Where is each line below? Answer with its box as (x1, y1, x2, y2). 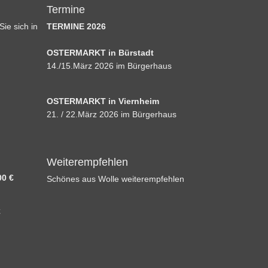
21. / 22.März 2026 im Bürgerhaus (47, 109, 177, 119)
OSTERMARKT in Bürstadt (47, 47, 154, 57)
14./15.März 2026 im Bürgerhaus (47, 60, 172, 71)
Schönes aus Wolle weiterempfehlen (47, 173, 185, 184)
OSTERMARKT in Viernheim (47, 96, 160, 106)
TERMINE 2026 (47, 21, 106, 31)
